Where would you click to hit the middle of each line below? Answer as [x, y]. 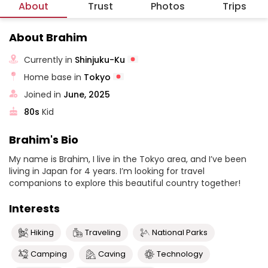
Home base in [54, 77]
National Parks [180, 232]
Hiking [42, 232]
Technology [180, 254]
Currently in [50, 60]
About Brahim [48, 37]
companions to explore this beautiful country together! [125, 183]
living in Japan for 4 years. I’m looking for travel [107, 171]
